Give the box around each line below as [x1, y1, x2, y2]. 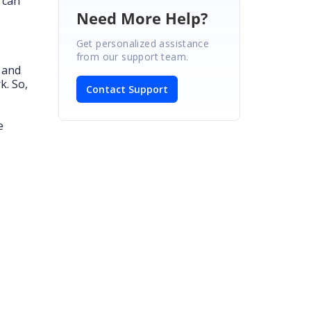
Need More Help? [76, 7, 208, 28]
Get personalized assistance [76, 36, 210, 50]
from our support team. [76, 49, 189, 63]
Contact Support [85, 82, 168, 96]
